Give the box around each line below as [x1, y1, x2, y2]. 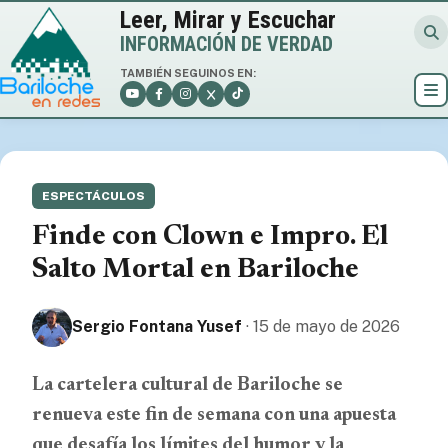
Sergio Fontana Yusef [72, 317, 242, 336]
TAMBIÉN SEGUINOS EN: [120, 67, 256, 79]
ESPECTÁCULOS [42, 189, 145, 203]
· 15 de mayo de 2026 [246, 317, 400, 336]
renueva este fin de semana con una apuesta [32, 406, 396, 425]
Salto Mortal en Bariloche [32, 256, 359, 284]
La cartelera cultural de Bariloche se [32, 376, 343, 395]
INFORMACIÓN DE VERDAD [120, 32, 333, 56]
